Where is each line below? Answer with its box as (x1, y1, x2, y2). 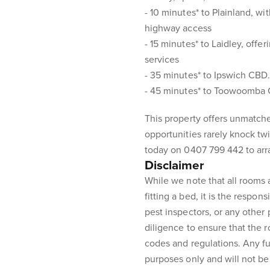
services (145, 54, 180, 66)
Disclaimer (145, 158, 204, 173)
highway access (145, 22, 212, 34)
